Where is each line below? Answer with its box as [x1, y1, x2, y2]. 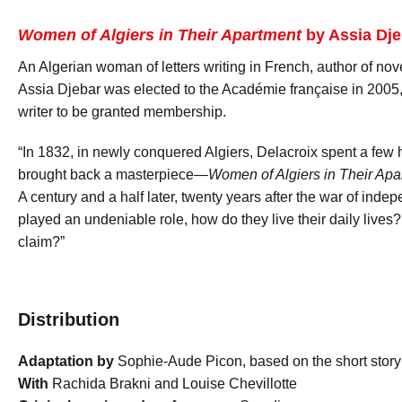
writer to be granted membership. [17, 104, 226, 119]
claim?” [17, 234, 65, 249]
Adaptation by [17, 354, 114, 369]
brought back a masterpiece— [17, 167, 208, 182]
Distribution [17, 310, 119, 329]
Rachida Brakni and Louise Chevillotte [48, 376, 297, 391]
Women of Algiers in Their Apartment [17, 26, 301, 44]
